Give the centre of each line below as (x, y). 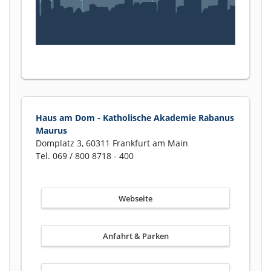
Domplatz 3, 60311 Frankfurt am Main (112, 143)
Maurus (51, 130)
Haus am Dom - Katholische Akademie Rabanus (135, 117)
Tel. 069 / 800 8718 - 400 (85, 155)
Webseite (135, 198)
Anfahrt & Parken (135, 236)
